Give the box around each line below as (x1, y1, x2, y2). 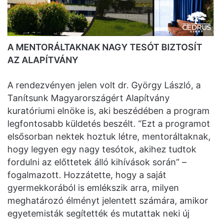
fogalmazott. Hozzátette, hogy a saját (7, 170, 166, 181)
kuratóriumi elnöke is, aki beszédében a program (7, 106, 210, 116)
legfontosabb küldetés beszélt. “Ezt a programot (7, 118, 210, 129)
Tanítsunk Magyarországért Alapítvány (7, 93, 170, 104)
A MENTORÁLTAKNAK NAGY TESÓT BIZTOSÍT (7, 42, 202, 53)
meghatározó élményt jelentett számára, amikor (7, 195, 208, 206)
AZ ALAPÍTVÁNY (7, 55, 78, 66)
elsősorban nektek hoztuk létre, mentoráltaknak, (7, 131, 211, 142)
